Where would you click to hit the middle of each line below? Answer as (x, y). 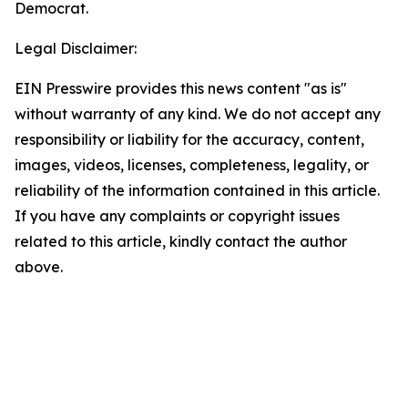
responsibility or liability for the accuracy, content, (189, 139)
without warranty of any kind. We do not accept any (198, 114)
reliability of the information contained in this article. (197, 190)
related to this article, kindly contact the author (181, 241)
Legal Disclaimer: (76, 48)
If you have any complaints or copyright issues (177, 216)
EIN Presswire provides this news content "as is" (181, 88)
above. (39, 267)
